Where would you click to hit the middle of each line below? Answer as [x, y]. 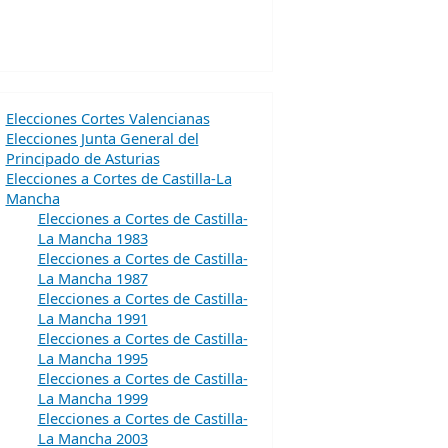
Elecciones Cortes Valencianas [107, 118]
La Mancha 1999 [92, 398]
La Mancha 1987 [92, 278]
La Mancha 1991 [92, 318]
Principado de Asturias [82, 158]
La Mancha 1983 [92, 238]
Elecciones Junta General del [102, 138]
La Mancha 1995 [92, 358]
